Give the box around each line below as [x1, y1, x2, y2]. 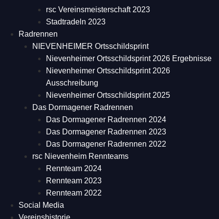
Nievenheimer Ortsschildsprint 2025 [46, 91, 170, 99]
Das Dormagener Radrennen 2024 [46, 115, 166, 124]
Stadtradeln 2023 [46, 18, 106, 26]
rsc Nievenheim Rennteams [32, 152, 129, 160]
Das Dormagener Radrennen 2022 [46, 140, 166, 148]
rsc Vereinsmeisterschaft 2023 [46, 5, 150, 14]
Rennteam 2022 [46, 189, 102, 197]
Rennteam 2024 [46, 164, 102, 173]
